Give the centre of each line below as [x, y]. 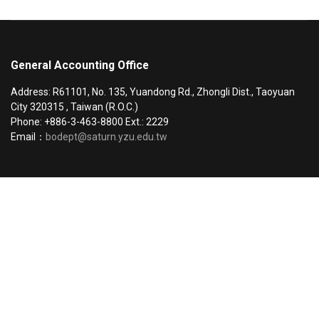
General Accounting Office [80, 65]
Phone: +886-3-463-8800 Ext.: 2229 [90, 122]
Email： [28, 137]
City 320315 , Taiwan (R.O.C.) [74, 107]
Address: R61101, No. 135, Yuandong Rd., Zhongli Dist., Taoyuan [153, 92]
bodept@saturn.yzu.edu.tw [108, 137]
